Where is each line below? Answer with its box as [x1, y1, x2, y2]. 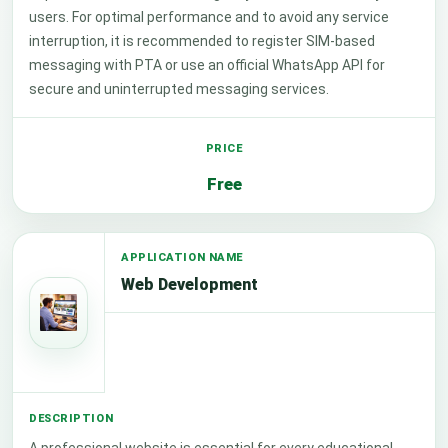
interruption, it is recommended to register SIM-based [29, 33, 375, 49]
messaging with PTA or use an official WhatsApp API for [29, 57, 385, 73]
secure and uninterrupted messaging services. [29, 81, 329, 97]
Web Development [121, 274, 258, 294]
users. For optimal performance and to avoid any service [29, 9, 389, 25]
